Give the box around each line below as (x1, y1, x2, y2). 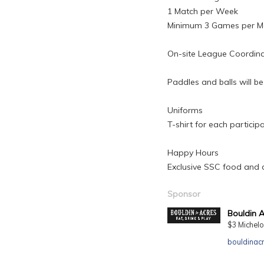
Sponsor (167, 189, 200, 200)
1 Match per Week (167, 6, 238, 17)
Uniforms (167, 105, 203, 116)
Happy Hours (167, 147, 219, 159)
